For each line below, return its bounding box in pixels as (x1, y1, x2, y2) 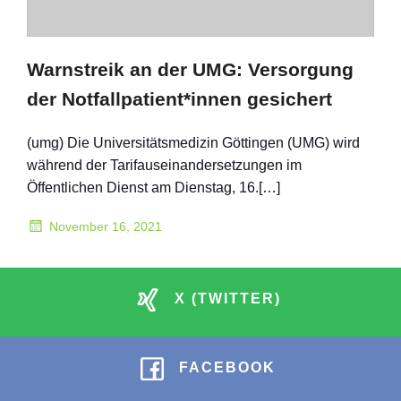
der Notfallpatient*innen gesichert (27, 89, 332, 109)
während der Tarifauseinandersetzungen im (27, 158, 302, 173)
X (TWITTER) (174, 291, 281, 306)
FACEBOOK (179, 360, 276, 375)
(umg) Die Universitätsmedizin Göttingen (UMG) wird (27, 135, 360, 150)
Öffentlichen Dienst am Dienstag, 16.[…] (27, 180, 280, 195)
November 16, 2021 (49, 218, 162, 234)
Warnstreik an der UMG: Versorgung (27, 59, 354, 80)
